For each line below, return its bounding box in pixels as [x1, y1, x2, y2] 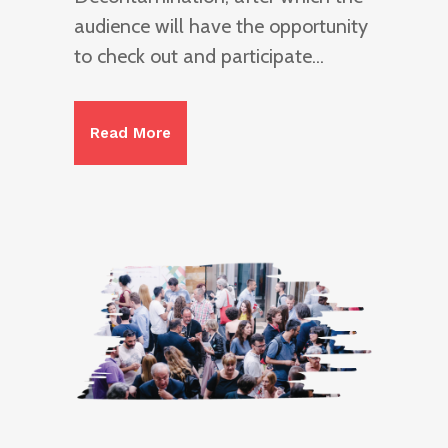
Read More [90, 123, 171, 142]
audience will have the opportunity [74, 13, 368, 38]
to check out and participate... [74, 43, 324, 68]
